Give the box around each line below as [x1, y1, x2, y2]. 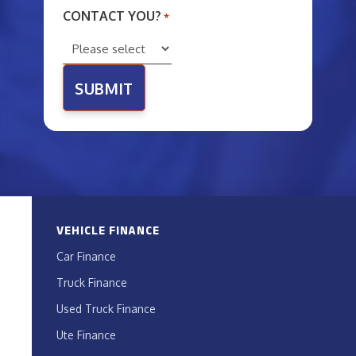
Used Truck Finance [56, 302, 157, 316]
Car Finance [56, 250, 117, 264]
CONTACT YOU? [62, 7, 161, 24]
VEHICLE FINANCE [56, 223, 161, 238]
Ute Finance [56, 328, 117, 342]
